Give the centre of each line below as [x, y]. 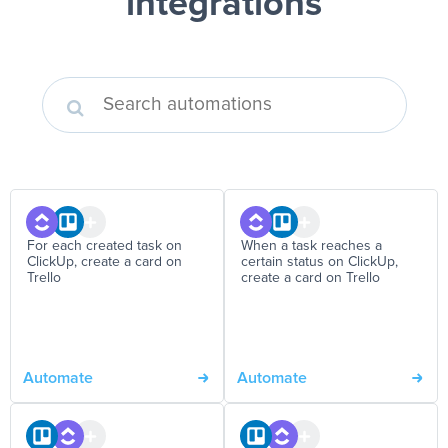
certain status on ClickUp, [319, 262]
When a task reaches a [311, 246]
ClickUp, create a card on [104, 262]
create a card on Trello [310, 278]
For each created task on [104, 246]
